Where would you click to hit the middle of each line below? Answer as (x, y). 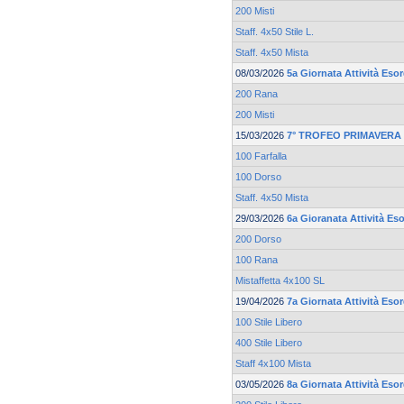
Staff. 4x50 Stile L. (275, 32)
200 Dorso (258, 239)
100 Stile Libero (269, 322)
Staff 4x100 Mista (273, 364)
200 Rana (257, 94)
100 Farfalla (261, 156)
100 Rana (257, 260)
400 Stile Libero (269, 343)
